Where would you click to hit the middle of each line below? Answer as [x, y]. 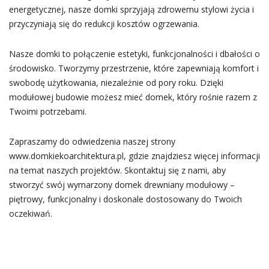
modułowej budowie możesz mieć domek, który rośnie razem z [133, 97]
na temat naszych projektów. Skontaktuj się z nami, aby [117, 170]
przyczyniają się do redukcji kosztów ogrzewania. [104, 24]
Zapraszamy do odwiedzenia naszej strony [92, 141]
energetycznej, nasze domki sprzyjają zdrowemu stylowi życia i [131, 9]
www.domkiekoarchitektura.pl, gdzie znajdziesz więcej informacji [134, 156]
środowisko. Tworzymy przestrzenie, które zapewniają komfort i [134, 68]
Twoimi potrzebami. [47, 111]
